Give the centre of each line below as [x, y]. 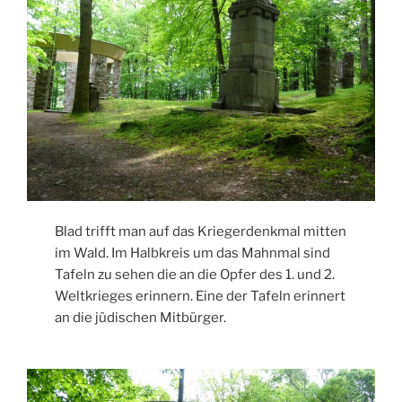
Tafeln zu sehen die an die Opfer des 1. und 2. [195, 275]
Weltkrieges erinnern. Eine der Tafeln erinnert [201, 297]
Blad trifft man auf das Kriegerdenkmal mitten [201, 232]
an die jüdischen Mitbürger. [141, 318]
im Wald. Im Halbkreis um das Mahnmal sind [193, 253]
